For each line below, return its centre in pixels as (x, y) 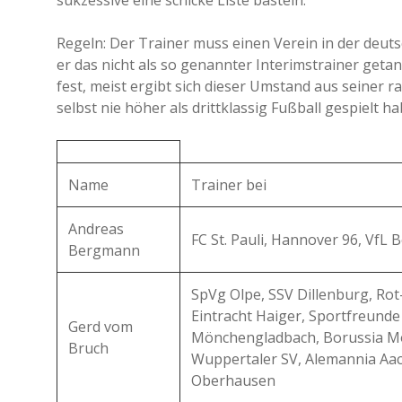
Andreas (96, 229)
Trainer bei (229, 185)
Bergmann (104, 250)
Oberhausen (233, 380)
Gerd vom (100, 327)
